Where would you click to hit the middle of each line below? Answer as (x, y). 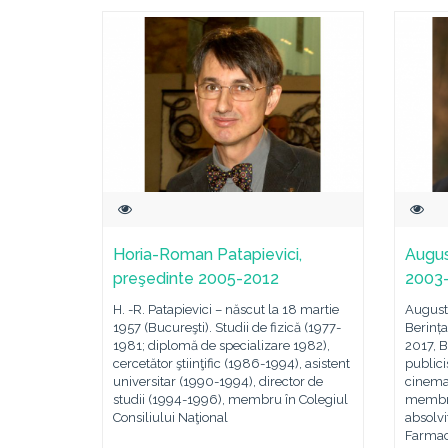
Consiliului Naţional (170, 417)
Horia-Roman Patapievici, (207, 254)
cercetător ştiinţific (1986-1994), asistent (231, 363)
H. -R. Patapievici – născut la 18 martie (226, 309)
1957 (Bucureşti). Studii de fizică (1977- (227, 327)
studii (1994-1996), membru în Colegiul (230, 399)
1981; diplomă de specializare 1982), (221, 345)
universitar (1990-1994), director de (218, 381)
